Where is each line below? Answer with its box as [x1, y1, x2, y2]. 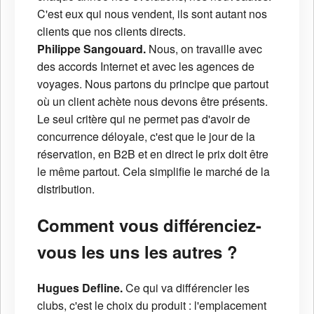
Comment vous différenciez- [37, 212, 261, 237]
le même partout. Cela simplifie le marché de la [37, 163, 270, 179]
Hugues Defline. [37, 279, 125, 296]
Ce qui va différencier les [125, 279, 250, 296]
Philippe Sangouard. [37, 40, 149, 57]
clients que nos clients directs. [37, 22, 186, 39]
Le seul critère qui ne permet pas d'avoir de [37, 110, 250, 127]
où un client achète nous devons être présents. [37, 93, 268, 109]
